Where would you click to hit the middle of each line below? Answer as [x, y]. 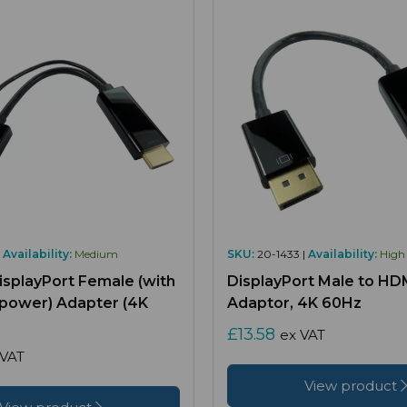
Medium [96, 254]
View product [352, 386]
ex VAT [303, 335]
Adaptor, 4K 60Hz [294, 303]
